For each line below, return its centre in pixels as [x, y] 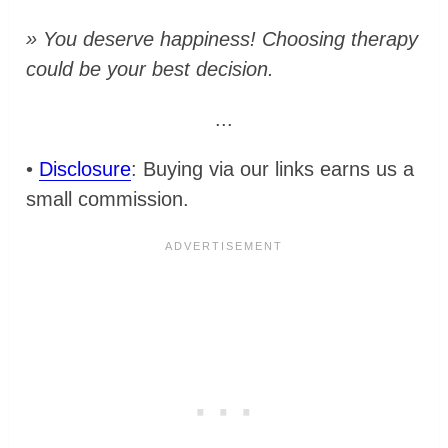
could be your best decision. [150, 68]
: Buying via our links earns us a [273, 168]
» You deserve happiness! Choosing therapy [222, 38]
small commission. [108, 198]
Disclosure [85, 168]
